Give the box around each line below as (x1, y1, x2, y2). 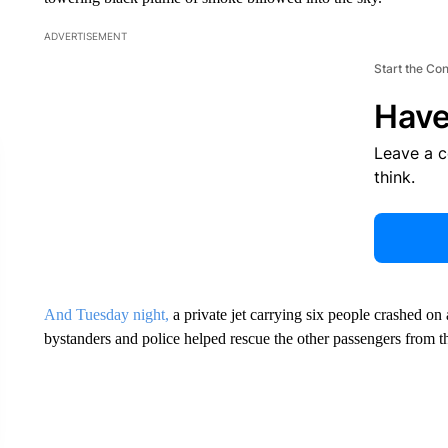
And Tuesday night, (43, 306, 169, 323)
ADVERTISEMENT (43, 30, 127, 42)
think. (373, 167, 415, 187)
